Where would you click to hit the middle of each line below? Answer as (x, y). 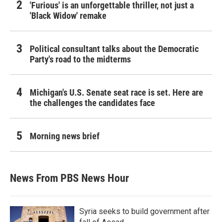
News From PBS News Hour (69, 178)
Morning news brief (65, 136)
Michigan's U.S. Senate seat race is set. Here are (116, 92)
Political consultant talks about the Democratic (114, 49)
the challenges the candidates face (92, 103)
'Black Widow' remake (68, 15)
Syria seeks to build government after (144, 211)
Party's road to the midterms (80, 59)
